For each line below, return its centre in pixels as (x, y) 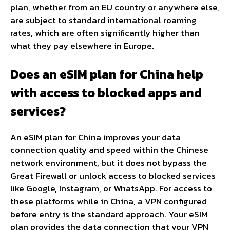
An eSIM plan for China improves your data (95, 137)
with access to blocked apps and (106, 93)
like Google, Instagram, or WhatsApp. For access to (111, 189)
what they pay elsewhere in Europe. (82, 45)
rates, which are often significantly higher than (105, 33)
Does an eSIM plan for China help (107, 74)
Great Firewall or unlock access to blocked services (113, 176)
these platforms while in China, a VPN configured (109, 202)
